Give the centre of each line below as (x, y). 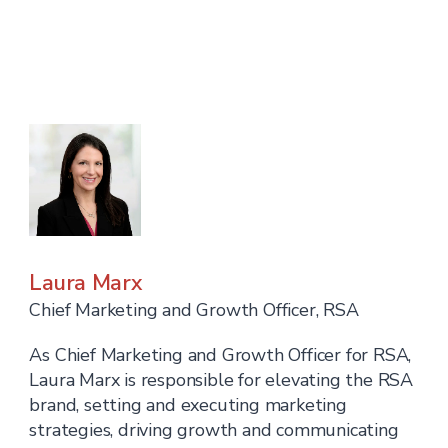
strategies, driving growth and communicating (214, 430)
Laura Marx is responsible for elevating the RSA (221, 380)
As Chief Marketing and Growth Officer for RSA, (220, 355)
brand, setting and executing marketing (188, 405)
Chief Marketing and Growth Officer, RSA (194, 310)
